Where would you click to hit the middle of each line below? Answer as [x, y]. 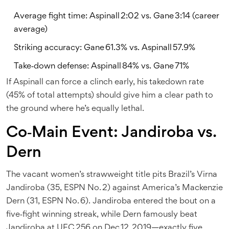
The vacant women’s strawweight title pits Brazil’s [101, 175]
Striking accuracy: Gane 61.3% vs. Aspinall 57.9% [105, 48]
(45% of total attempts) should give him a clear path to [110, 96]
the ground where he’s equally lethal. [75, 109]
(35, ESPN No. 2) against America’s [113, 188]
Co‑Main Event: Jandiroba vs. [111, 133]
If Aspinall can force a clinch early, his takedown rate [105, 82]
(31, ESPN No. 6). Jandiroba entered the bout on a [120, 201]
